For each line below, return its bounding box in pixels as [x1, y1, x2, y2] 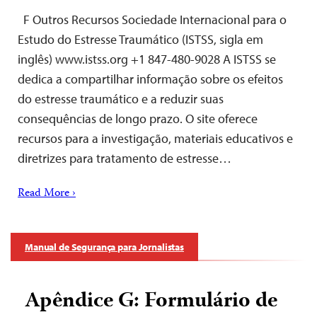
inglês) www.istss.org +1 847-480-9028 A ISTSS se [18, 50, 276, 67]
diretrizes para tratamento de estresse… [18, 149, 231, 166]
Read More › [18, 184, 76, 203]
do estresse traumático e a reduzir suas [18, 90, 224, 107]
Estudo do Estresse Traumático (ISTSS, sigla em [18, 30, 263, 47]
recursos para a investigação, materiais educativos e [18, 129, 293, 146]
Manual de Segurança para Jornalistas [25, 240, 184, 253]
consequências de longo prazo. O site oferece [18, 110, 258, 127]
